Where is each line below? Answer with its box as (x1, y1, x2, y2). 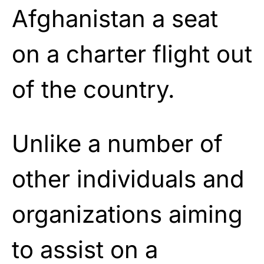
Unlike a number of (12, 128, 223, 158)
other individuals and (12, 164, 245, 193)
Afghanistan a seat (12, 4, 218, 33)
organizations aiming (12, 199, 243, 229)
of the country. (12, 74, 175, 104)
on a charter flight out (12, 39, 252, 68)
